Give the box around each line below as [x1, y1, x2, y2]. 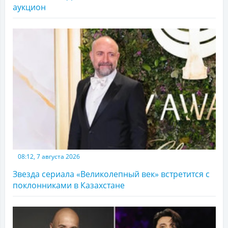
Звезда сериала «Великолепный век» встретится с [13, 168, 210, 180]
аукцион [13, 2, 46, 13]
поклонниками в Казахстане [13, 180, 125, 191]
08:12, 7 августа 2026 [18, 152, 80, 161]
